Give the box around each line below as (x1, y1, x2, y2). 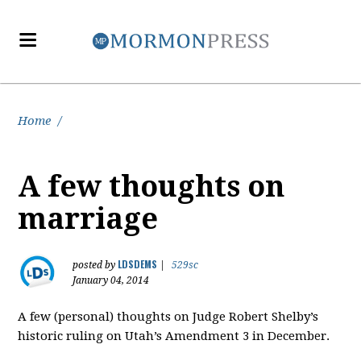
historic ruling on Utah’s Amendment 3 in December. (18, 329, 330, 343)
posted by (73, 259, 118, 271)
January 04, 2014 (73, 275, 150, 286)
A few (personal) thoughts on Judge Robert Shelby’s (18, 309, 319, 324)
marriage (18, 201, 159, 236)
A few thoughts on (18, 169, 285, 204)
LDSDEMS (118, 257, 158, 271)
